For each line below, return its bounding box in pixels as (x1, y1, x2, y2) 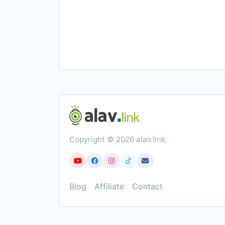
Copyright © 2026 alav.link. (69, 135, 167, 144)
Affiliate (94, 181, 124, 191)
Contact (132, 181, 163, 191)
